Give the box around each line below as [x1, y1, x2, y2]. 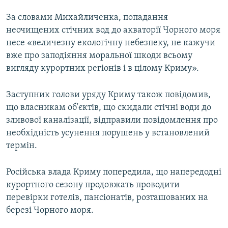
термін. [6, 141, 37, 151]
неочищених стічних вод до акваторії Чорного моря [6, 25, 220, 36]
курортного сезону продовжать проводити [6, 180, 180, 190]
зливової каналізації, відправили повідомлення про [6, 116, 218, 126]
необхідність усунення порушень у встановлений [6, 128, 210, 138]
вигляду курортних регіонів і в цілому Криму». [6, 64, 199, 74]
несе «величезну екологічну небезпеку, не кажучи [6, 38, 215, 48]
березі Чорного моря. [6, 206, 94, 216]
